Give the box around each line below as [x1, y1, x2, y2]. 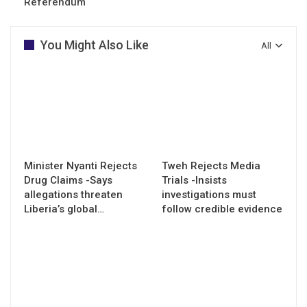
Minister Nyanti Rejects [24, 159, 137, 172]
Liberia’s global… [24, 202, 104, 215]
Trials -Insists [162, 173, 227, 186]
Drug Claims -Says [24, 173, 112, 186]
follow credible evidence [162, 202, 282, 215]
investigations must [162, 188, 256, 201]
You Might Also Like [40, 37, 149, 52]
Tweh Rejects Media [162, 159, 260, 172]
